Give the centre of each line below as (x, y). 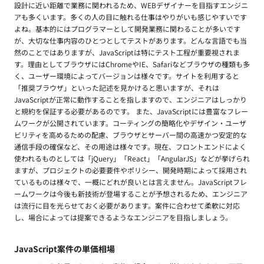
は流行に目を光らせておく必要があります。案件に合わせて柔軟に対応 (127, 205)
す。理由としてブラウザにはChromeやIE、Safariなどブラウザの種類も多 (132, 64)
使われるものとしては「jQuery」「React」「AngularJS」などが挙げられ (132, 158)
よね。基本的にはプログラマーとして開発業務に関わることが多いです (127, 29)
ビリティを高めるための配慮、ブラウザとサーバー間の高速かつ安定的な (131, 135)
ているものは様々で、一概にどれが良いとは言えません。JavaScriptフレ (131, 182)
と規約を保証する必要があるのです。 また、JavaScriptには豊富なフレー (131, 111)
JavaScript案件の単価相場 (65, 249)
